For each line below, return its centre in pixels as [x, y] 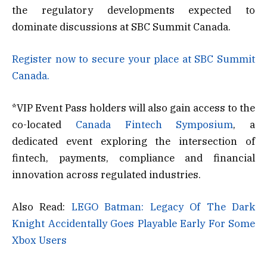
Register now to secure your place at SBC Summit [133, 59]
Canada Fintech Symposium [154, 125]
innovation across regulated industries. [106, 175]
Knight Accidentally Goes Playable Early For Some [133, 224]
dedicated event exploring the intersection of [133, 142]
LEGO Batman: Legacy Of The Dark [163, 207]
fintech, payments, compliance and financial [133, 158]
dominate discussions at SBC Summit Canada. [121, 27]
